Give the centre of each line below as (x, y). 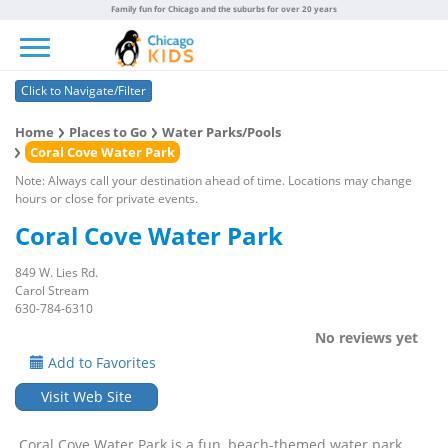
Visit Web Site (86, 396)
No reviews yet (366, 337)
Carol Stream (52, 290)
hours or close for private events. (106, 198)
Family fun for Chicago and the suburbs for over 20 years (224, 8)
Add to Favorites (100, 362)
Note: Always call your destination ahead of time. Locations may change (213, 180)
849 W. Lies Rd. (56, 272)
